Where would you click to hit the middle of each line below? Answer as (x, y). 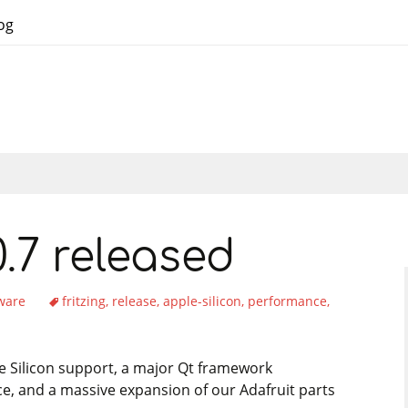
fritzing (84, 301)
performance (287, 301)
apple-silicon (202, 301)
